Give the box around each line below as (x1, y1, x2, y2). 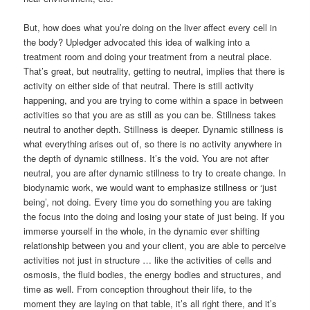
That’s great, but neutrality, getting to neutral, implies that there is (24, 64, 286, 78)
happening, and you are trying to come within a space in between (24, 93, 284, 107)
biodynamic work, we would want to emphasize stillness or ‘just (24, 181, 277, 194)
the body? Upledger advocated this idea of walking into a (24, 35, 250, 49)
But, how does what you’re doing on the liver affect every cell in (24, 21, 277, 35)
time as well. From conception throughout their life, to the (24, 282, 253, 296)
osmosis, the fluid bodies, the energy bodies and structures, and (24, 268, 282, 282)
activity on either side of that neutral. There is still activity (24, 79, 255, 93)
